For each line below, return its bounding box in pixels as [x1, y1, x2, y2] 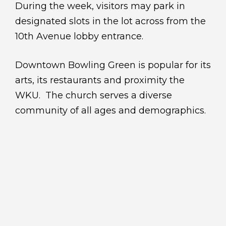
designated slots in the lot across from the [15, 15, 206, 27]
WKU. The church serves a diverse [15, 89, 172, 101]
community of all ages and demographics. [15, 104, 206, 116]
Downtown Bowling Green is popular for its [15, 59, 211, 71]
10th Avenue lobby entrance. [15, 30, 143, 42]
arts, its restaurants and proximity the [15, 74, 185, 86]
